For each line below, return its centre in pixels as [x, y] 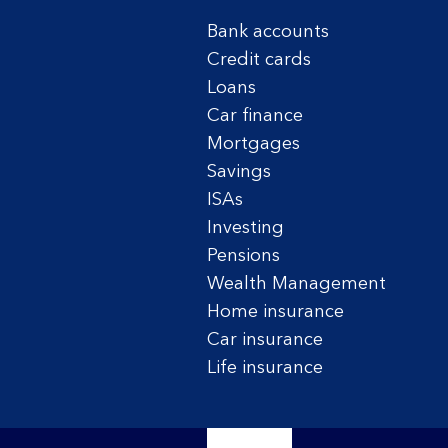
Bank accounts [268, 32]
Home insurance [275, 312]
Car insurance [265, 340]
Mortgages [253, 144]
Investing [245, 228]
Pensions [243, 256]
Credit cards [259, 60]
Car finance [255, 116]
